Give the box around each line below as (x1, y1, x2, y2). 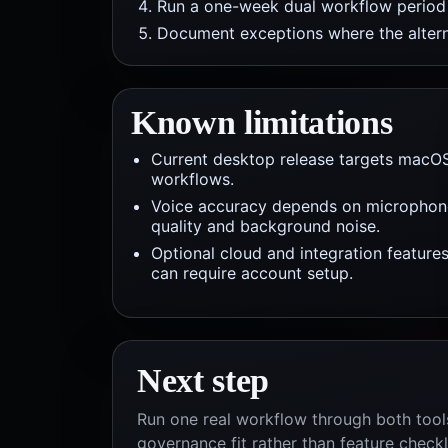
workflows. (151, 169, 234, 189)
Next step (137, 362, 269, 399)
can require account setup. (151, 263, 353, 283)
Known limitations (131, 104, 393, 141)
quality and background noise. (151, 216, 380, 236)
